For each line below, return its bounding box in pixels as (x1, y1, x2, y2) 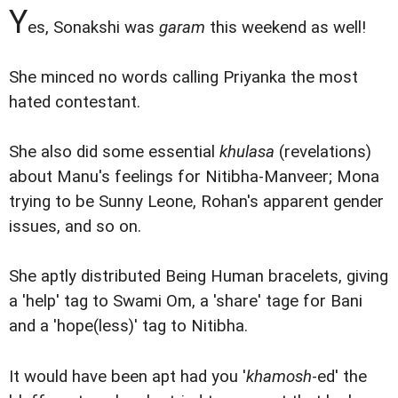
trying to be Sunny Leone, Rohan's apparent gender (9, 192, 384, 212)
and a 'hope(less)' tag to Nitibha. (9, 316, 248, 337)
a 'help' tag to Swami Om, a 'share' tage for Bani (9, 291, 362, 312)
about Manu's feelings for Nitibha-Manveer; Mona (9, 167, 379, 187)
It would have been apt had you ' (9, 366, 246, 386)
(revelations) (275, 142, 371, 163)
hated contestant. (9, 92, 140, 113)
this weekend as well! (205, 18, 366, 38)
